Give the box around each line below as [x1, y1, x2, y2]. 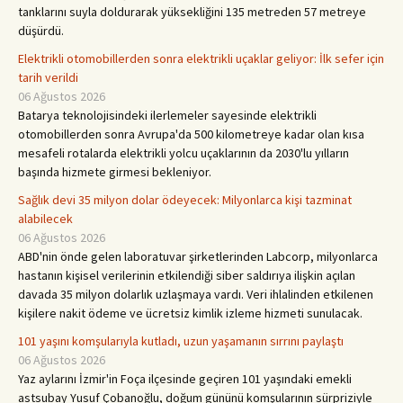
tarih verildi [18, 69, 78, 85]
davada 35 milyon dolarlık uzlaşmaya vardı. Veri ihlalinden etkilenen [18, 286, 373, 302]
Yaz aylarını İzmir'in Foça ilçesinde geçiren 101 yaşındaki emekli [18, 371, 352, 387]
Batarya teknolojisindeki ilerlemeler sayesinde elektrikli [18, 107, 317, 123]
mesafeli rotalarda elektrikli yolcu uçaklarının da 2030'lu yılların [18, 145, 349, 161]
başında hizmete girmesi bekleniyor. [18, 164, 211, 180]
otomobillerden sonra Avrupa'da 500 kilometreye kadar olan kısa [18, 126, 364, 142]
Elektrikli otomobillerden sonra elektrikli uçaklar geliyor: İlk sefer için [18, 50, 384, 67]
